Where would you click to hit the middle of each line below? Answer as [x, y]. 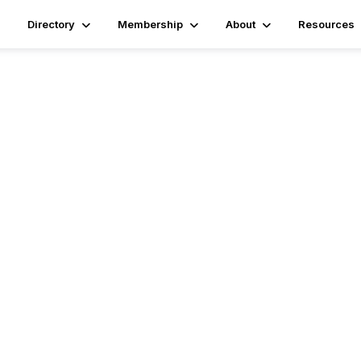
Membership [151, 24]
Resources [327, 24]
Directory [52, 24]
